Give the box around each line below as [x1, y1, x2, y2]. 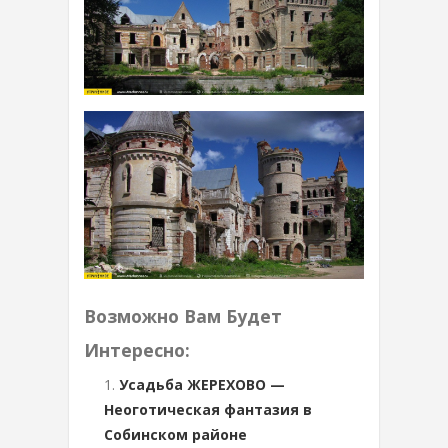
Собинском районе [104, 424, 247, 444]
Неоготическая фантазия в [104, 399, 312, 419]
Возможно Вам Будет [84, 303, 282, 328]
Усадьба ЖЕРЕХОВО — [119, 374, 285, 394]
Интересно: [84, 337, 190, 362]
